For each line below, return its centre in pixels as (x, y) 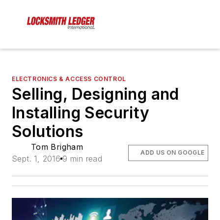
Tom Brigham (57, 147)
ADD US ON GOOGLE (173, 153)
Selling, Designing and (96, 94)
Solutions (48, 132)
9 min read (82, 159)
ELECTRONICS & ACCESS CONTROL (69, 79)
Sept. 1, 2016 (36, 159)
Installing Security (81, 113)
